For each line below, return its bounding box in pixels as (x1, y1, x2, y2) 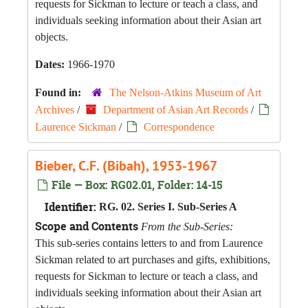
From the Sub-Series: (141, 221, 233, 232)
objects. (35, 31, 68, 43)
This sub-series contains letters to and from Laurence (35, 237, 263, 249)
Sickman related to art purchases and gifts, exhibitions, (35, 254, 270, 265)
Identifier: (45, 199, 96, 214)
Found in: (35, 87, 84, 98)
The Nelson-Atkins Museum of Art (109, 87, 261, 98)
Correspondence (144, 121, 214, 133)
